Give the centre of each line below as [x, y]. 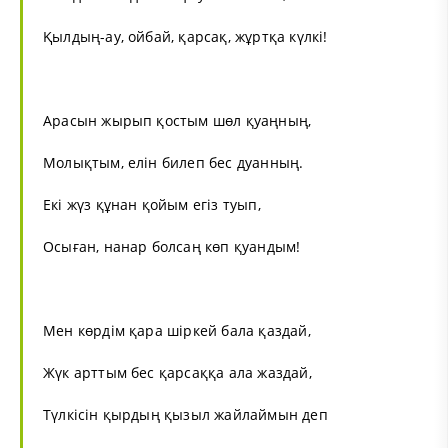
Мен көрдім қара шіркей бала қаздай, [177, 330]
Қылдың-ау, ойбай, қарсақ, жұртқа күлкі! [185, 36]
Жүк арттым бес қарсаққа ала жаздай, [177, 372]
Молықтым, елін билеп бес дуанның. [173, 162]
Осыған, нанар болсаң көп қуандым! [172, 246]
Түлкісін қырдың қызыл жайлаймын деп [185, 414]
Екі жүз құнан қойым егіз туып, [152, 204]
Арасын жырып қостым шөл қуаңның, [177, 120]
